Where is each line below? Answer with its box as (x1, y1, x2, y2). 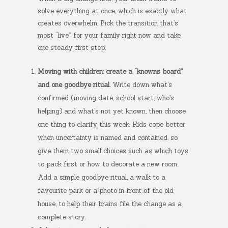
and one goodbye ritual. (38, 80, 110, 89)
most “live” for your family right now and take (38, 31, 181, 40)
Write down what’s (110, 80, 172, 89)
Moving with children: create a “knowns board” (38, 67, 183, 76)
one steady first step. (38, 43, 106, 52)
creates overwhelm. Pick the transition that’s (38, 19, 178, 27)
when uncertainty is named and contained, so (38, 133, 178, 142)
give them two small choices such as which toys (38, 147, 188, 155)
